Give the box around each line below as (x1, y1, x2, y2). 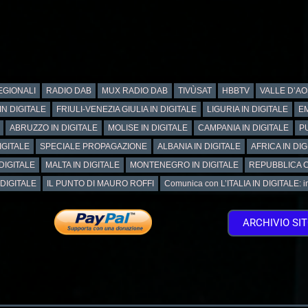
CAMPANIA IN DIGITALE (197, 122, 289, 133)
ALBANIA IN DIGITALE (157, 141, 241, 151)
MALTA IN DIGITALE (45, 159, 120, 170)
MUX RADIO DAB (101, 85, 168, 96)
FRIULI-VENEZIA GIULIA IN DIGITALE (56, 104, 197, 114)
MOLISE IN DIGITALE (107, 122, 188, 133)
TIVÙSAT (177, 85, 212, 96)
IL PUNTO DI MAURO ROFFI (46, 178, 154, 188)
